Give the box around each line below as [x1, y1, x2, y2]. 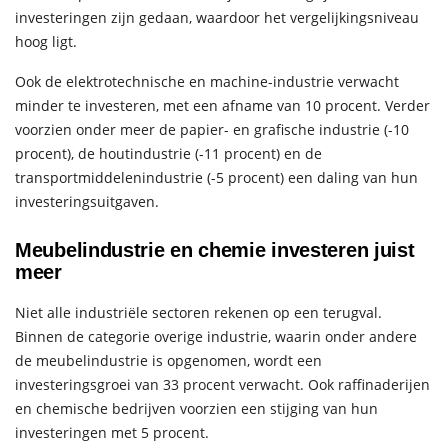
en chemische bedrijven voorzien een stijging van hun [15, 398, 378, 418]
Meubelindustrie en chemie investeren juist [15, 238, 415, 261]
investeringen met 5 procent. [15, 422, 209, 442]
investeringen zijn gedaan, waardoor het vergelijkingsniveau [15, 7, 419, 27]
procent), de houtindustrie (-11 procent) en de [15, 143, 322, 163]
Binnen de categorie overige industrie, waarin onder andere [15, 326, 417, 346]
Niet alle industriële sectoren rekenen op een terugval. [15, 302, 382, 322]
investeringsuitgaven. [15, 191, 159, 211]
